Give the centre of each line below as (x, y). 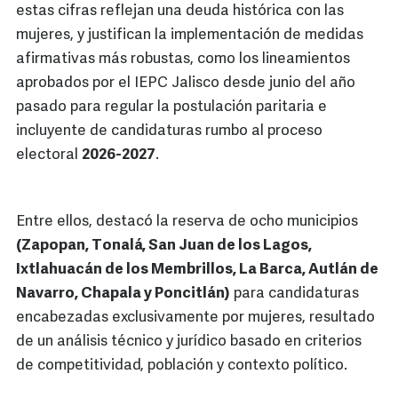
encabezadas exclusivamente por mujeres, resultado (195, 318)
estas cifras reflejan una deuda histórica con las (180, 12)
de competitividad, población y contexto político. (182, 366)
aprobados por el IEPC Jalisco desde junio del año (186, 84)
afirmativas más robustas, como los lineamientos (183, 60)
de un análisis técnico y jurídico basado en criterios (189, 342)
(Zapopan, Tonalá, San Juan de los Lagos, (164, 246)
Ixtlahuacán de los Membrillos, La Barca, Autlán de (197, 270)
